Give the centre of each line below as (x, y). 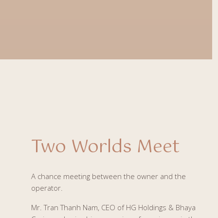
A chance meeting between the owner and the (109, 176)
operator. (47, 188)
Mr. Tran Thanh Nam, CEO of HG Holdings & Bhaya (113, 207)
